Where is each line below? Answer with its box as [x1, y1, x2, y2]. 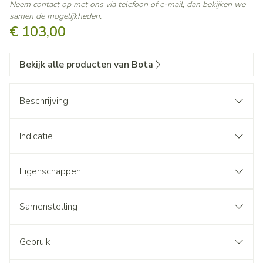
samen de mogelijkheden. [9, 11, 102, 22]
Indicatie [19, 130, 53, 143]
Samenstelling [19, 200, 77, 213]
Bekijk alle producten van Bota [19, 58, 153, 71]
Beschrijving [19, 95, 68, 107]
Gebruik [19, 235, 50, 248]
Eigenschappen [19, 165, 81, 178]
